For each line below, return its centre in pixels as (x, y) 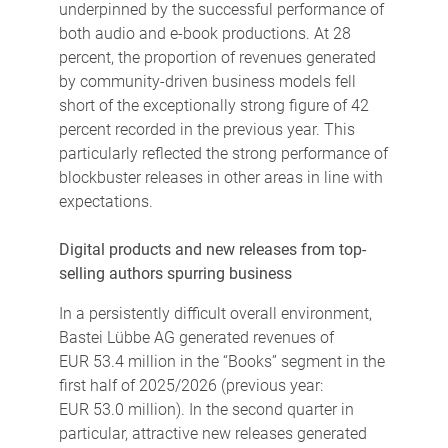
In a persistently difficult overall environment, (215, 313)
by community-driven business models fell (207, 81)
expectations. (105, 201)
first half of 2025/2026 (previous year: (190, 385)
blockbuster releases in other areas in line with (220, 177)
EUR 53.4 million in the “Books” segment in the (221, 361)
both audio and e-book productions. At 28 (204, 33)
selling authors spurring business (175, 273)
